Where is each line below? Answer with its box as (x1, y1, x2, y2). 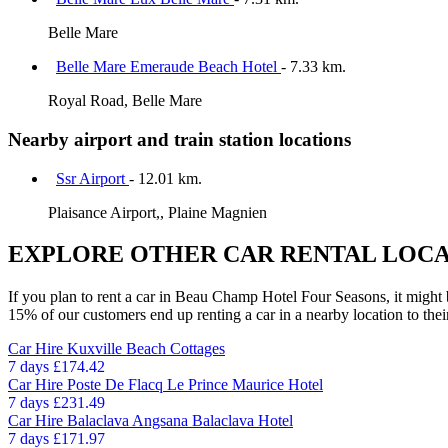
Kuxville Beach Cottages (67, 340, 225, 358)
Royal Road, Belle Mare (48, 92, 202, 110)
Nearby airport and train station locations (8, 128, 351, 150)
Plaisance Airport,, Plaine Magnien (48, 203, 267, 221)
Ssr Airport (56, 169, 129, 187)
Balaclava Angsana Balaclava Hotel (67, 412, 293, 430)
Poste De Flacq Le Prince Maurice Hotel (67, 376, 323, 394)
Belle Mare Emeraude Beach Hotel (56, 58, 281, 76)
